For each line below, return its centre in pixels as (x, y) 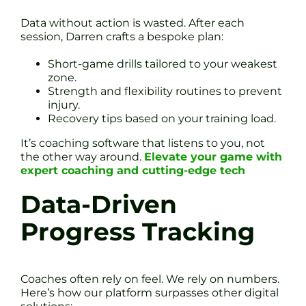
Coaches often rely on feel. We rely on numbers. (150, 279)
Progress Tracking (138, 232)
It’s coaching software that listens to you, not (143, 143)
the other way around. (82, 156)
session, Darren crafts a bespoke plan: (122, 36)
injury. (64, 105)
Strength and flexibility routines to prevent (165, 91)
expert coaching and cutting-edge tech (133, 170)
